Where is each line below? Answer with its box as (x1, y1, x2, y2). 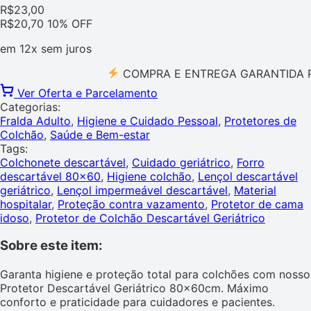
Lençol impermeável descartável (57, 183, 228, 197)
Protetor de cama (211, 196, 303, 211)
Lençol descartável (198, 169, 298, 183)
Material (234, 183, 276, 197)
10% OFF (47, 16, 92, 31)
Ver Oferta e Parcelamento (17, 85, 158, 100)
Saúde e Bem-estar (50, 127, 150, 142)
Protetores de (224, 113, 296, 128)
